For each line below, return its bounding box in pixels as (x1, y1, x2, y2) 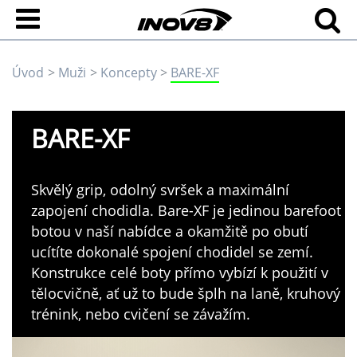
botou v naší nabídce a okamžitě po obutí (31, 221, 308, 241)
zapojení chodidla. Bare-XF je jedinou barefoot (31, 200, 341, 220)
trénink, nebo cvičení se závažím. (31, 304, 250, 324)
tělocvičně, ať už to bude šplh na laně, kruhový (31, 283, 340, 303)
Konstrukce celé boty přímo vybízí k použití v (31, 262, 328, 282)
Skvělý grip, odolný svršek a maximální (31, 179, 289, 199)
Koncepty (100, 63, 157, 81)
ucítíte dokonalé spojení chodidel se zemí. (31, 241, 313, 261)
